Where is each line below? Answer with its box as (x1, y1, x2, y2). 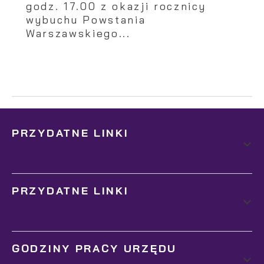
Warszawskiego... (26, 26, 131, 39)
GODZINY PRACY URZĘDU (12, 241, 177, 255)
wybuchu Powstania (26, 12, 146, 26)
